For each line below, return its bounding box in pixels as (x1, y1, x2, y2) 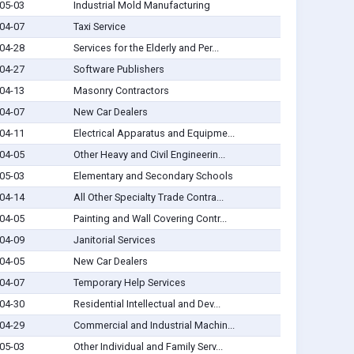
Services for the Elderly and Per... (73, 42, 219, 55)
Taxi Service (73, 21, 126, 33)
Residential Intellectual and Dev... (73, 298, 220, 311)
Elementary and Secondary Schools (73, 170, 233, 183)
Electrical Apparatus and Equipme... (73, 127, 235, 140)
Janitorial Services (73, 234, 156, 247)
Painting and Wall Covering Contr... (73, 213, 227, 225)
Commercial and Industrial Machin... (73, 319, 235, 332)
